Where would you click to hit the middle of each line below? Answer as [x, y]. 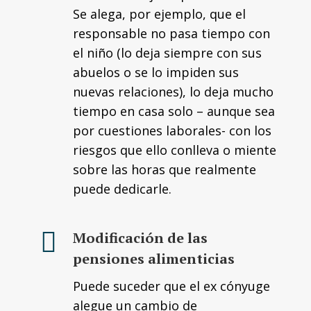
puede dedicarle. [122, 189]
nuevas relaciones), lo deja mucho [173, 92]
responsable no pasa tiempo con [171, 33]
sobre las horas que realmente [165, 169]
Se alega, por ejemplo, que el [159, 14]
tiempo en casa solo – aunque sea [174, 111]
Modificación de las [140, 238]
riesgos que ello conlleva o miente [175, 150]
